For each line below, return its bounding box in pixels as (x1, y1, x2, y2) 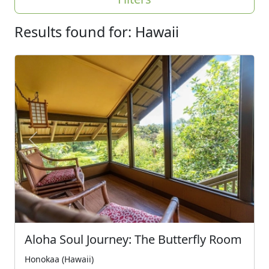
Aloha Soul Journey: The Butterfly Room (25, 231, 242, 248)
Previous (32, 139, 72, 153)
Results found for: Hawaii (14, 22, 179, 41)
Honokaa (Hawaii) (25, 253, 94, 265)
